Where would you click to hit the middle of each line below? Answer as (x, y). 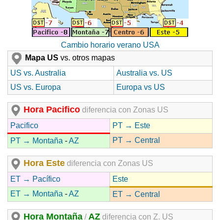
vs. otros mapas (87, 58)
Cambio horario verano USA (110, 45)
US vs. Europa (36, 87)
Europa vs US (141, 87)
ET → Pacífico (35, 179)
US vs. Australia (38, 73)
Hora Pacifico (52, 110)
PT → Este (131, 126)
